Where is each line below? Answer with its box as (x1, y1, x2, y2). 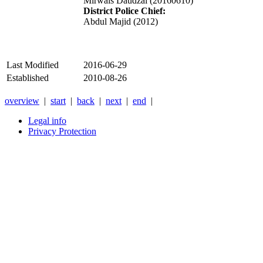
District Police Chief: (83, 6, 166, 16)
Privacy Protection (28, 126, 96, 137)
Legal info (28, 116, 66, 126)
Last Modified (6, 60, 59, 70)
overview (5, 96, 39, 106)
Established (6, 73, 49, 83)
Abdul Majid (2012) (83, 16, 158, 27)
